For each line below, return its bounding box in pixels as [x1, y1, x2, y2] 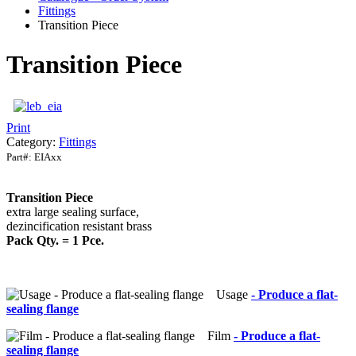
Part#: [6, 151, 34, 164]
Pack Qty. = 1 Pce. [6, 234, 104, 248]
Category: [6, 135, 59, 149]
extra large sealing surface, [6, 205, 139, 219]
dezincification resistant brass [6, 219, 152, 234]
